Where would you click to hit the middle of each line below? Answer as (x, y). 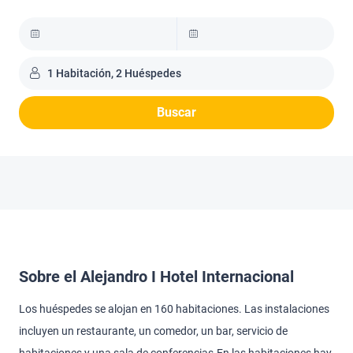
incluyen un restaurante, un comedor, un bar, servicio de (153, 331)
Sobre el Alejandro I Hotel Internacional (156, 277)
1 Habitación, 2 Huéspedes (114, 73)
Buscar (176, 112)
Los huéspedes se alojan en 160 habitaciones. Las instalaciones (174, 309)
